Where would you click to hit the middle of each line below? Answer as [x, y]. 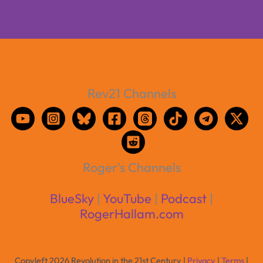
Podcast [184, 198]
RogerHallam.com [131, 214]
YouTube [127, 198]
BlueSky [72, 198]
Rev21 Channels [131, 93]
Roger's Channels [131, 167]
